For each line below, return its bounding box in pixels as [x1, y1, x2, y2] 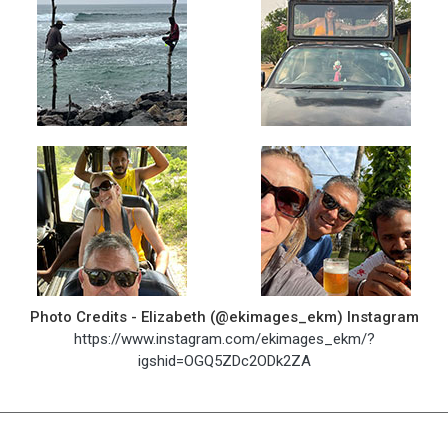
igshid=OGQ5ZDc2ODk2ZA [137, 352, 311, 371]
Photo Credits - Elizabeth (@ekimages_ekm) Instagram [29, 308, 419, 327]
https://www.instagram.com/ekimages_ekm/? [73, 330, 375, 349]
